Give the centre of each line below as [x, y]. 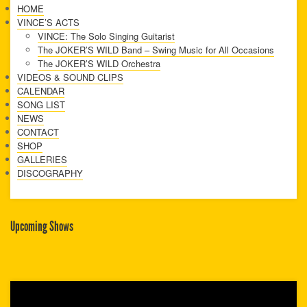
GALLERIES [42, 160]
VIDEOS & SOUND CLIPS [70, 77]
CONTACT [38, 132]
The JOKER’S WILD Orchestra [99, 64]
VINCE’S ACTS [48, 23]
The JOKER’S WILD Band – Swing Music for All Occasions [156, 50]
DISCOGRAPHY [50, 173]
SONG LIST [41, 105]
